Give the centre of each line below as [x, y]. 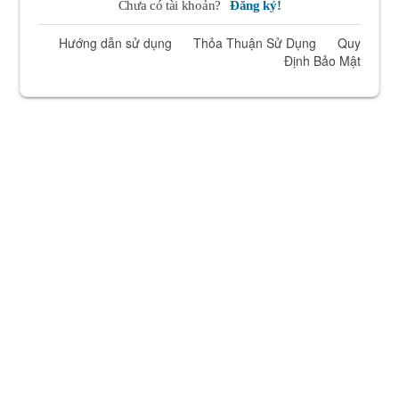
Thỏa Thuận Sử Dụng [254, 43]
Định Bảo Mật [322, 61]
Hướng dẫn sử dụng [115, 43]
